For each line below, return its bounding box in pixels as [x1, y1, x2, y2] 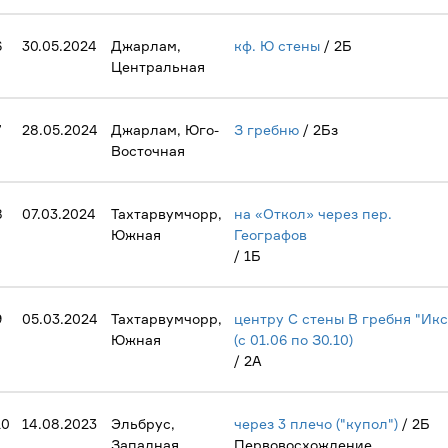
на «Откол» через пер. [234, 205, 392, 222]
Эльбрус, [111, 415, 175, 432]
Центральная [111, 58, 205, 75]
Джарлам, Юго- [111, 121, 219, 138]
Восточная [111, 142, 185, 159]
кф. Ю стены [234, 37, 320, 54]
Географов [234, 226, 307, 243]
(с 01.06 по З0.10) [234, 331, 353, 348]
